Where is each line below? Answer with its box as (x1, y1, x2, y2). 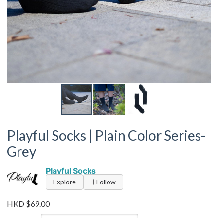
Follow (96, 178, 116, 186)
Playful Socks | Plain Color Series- (7, 127, 205, 144)
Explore (53, 178, 76, 186)
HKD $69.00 (7, 199, 50, 208)
